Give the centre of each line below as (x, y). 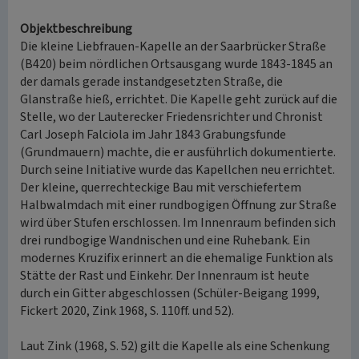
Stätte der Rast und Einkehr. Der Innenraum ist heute (165, 276)
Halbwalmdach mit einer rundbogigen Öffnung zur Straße (178, 205)
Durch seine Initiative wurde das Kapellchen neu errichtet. (177, 170)
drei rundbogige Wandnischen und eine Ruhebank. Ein (165, 240)
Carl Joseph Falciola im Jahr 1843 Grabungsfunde (153, 135)
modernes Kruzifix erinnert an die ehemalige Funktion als (177, 258)
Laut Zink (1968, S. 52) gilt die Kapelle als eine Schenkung (175, 346)
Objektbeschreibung (76, 29)
